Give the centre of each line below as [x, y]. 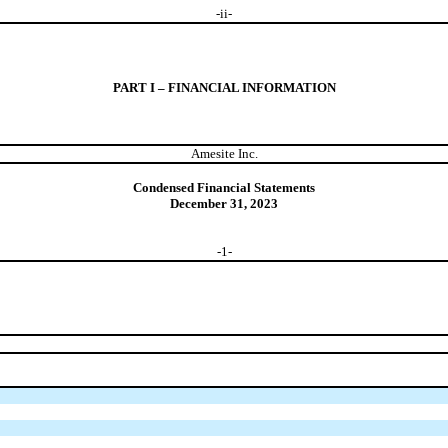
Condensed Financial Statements [224, 187]
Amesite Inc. [224, 153]
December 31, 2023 [224, 203]
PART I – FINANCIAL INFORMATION [224, 87]
